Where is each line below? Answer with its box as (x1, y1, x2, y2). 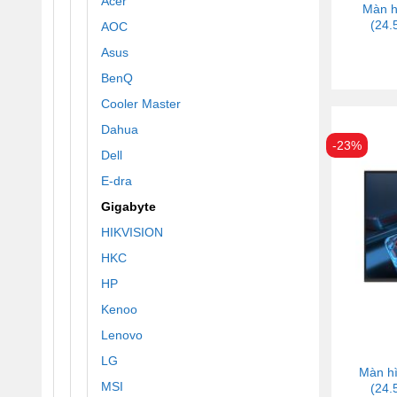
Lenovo (101, 327, 143, 342)
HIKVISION (101, 224, 163, 239)
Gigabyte (101, 198, 156, 214)
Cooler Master (101, 96, 181, 111)
